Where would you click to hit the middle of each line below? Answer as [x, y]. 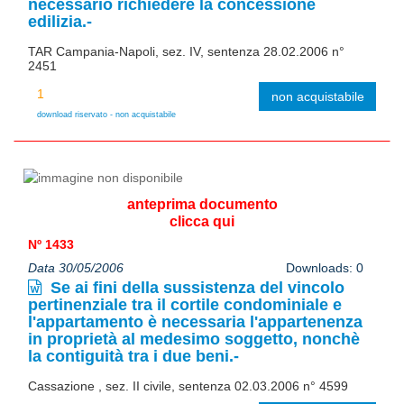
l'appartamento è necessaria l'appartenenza [195, 321]
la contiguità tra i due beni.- [133, 356]
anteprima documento [202, 204]
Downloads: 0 [324, 267]
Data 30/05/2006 [76, 267]
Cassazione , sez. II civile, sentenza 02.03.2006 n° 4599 [188, 386]
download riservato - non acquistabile [106, 114]
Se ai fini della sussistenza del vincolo [195, 287]
